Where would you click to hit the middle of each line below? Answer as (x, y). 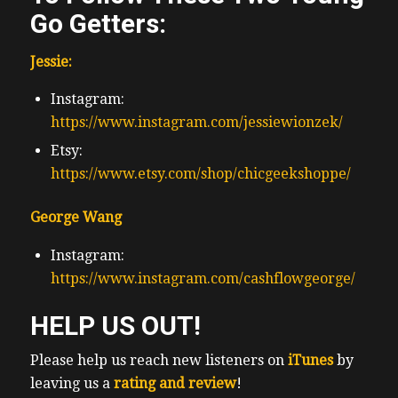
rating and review (175, 383)
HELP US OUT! (115, 325)
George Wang (76, 218)
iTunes (310, 360)
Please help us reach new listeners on (159, 360)
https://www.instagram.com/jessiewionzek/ (196, 123)
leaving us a (72, 383)
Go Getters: (98, 24)
